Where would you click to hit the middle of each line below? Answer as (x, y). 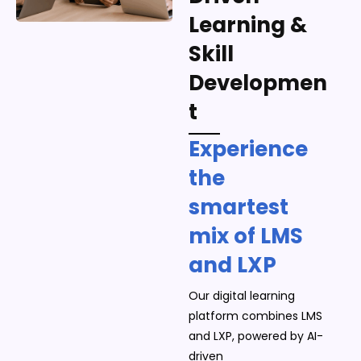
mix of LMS (246, 237)
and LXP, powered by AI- (256, 336)
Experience (248, 149)
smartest (239, 207)
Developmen (258, 83)
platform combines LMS (255, 316)
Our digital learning (242, 296)
